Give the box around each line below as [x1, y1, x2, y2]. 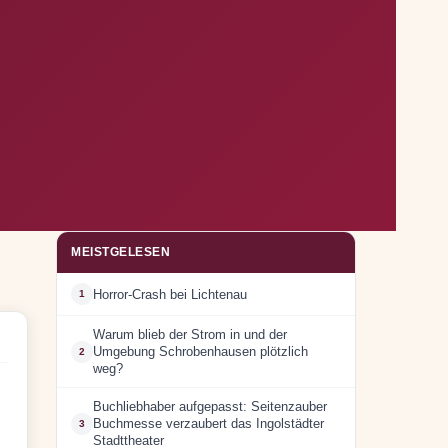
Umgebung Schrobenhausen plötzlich [93, 344, 308, 359]
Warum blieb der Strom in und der [93, 327, 287, 342]
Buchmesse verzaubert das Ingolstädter [93, 416, 324, 431]
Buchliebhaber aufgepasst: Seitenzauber [93, 399, 327, 414]
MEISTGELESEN [71, 245, 170, 259]
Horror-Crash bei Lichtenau [93, 286, 247, 302]
